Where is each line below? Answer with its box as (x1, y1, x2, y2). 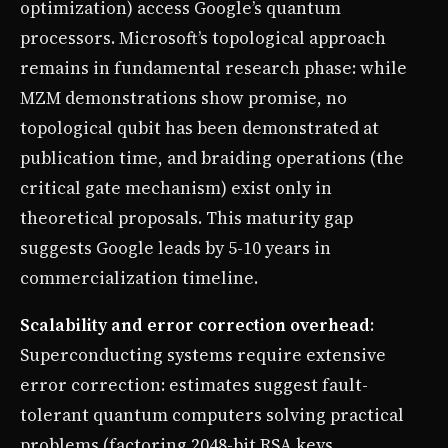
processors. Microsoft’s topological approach (20, 25, 386, 50)
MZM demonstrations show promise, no (20, 85, 347, 110)
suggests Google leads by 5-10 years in (20, 235, 331, 260)
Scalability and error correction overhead (20, 312, 370, 337)
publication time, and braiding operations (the (20, 145, 404, 170)
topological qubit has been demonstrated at (20, 115, 379, 140)
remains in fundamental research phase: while (20, 55, 407, 80)
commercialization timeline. (20, 265, 258, 290)
